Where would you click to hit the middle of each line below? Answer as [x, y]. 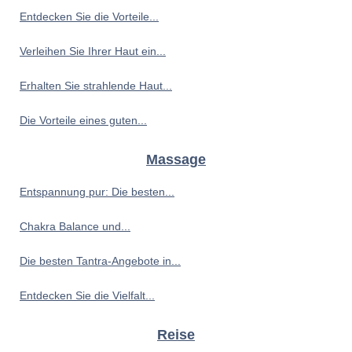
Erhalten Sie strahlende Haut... [96, 86]
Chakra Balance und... [75, 227]
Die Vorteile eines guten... [83, 121]
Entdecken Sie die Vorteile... [89, 17]
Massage [176, 160]
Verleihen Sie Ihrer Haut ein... [93, 51]
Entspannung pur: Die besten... [97, 192]
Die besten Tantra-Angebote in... [100, 261]
